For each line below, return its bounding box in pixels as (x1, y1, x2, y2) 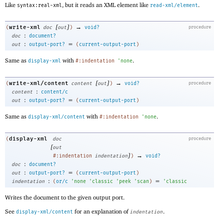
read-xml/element (150, 2, 198, 8)
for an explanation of (73, 207, 130, 215)
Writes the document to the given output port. (5, 193, 124, 201)
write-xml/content (9, 79, 68, 86)
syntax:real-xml (17, 2, 62, 8)
